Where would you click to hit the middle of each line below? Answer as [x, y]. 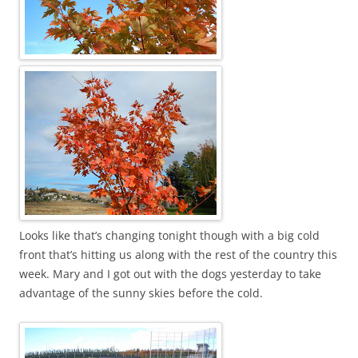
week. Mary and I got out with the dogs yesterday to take [170, 274]
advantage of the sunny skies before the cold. [141, 293]
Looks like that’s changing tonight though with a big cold [169, 235]
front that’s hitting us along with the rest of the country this [178, 255]
